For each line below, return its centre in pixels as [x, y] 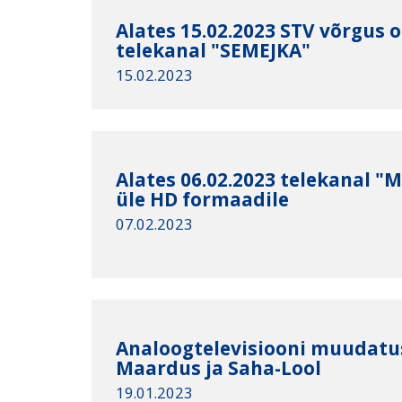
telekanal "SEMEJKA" [214, 50]
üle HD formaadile [203, 199]
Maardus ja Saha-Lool [219, 367]
